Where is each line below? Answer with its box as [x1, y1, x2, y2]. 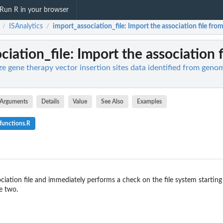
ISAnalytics [9, 23, 43, 30]
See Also [101, 99, 123, 105]
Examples [137, 99, 162, 105]
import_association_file [53, 23, 124, 30]
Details [41, 99, 60, 105]
